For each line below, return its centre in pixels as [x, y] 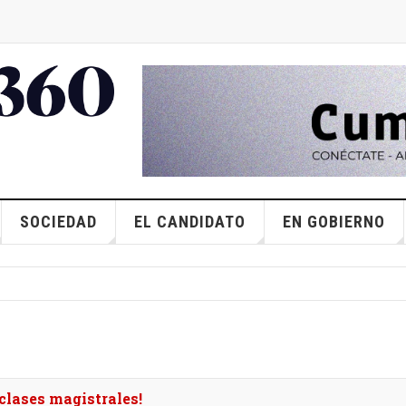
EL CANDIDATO [189, 222]
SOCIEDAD [58, 222]
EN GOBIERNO [333, 222]
